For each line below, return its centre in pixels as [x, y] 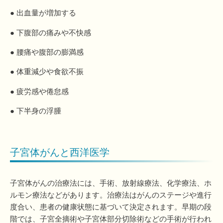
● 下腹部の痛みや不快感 [51, 32]
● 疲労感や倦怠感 [39, 91]
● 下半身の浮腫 [36, 111]
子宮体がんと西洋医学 [60, 152]
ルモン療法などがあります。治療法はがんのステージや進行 [111, 195]
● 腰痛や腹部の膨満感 [47, 52]
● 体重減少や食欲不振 [47, 72]
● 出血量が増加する [43, 13]
